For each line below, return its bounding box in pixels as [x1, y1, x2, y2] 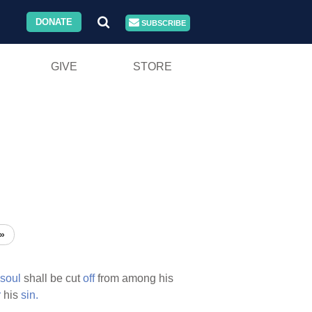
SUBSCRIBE [139, 19, 187, 27]
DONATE [36, 17, 73, 27]
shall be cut [21, 272, 83, 285]
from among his [95, 272, 173, 285]
